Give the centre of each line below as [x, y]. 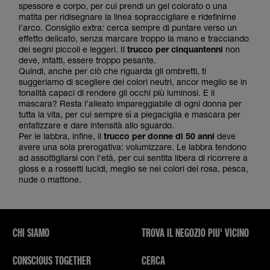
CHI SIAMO [31, 232]
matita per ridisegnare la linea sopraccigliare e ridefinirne [127, 17]
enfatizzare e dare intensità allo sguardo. [98, 125]
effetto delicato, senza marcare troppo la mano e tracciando [134, 38]
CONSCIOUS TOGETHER [52, 260]
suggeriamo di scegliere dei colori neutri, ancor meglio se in [133, 82]
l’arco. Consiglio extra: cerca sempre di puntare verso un [128, 27]
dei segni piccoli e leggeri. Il [73, 49]
